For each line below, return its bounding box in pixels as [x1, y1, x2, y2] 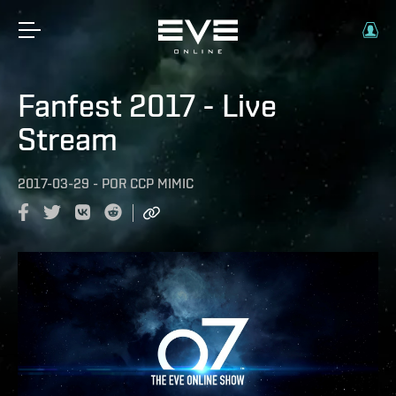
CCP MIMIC [130, 175, 194, 192]
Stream [18, 120, 118, 157]
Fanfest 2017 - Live [18, 87, 277, 124]
